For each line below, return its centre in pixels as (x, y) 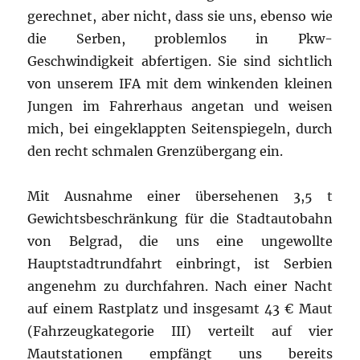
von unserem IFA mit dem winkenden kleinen (180, 83)
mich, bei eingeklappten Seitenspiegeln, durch (180, 128)
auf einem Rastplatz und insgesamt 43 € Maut (180, 308)
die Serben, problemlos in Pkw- (180, 38)
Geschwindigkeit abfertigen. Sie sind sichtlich (180, 61)
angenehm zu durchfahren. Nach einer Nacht (180, 286)
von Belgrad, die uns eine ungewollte (180, 241)
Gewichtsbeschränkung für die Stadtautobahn (180, 218)
